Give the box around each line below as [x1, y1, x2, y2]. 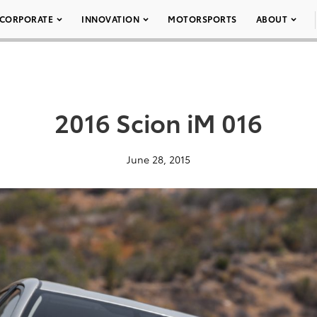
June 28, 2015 [127, 152, 190, 166]
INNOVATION [81, 13, 139, 25]
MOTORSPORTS [168, 13, 237, 25]
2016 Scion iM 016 [54, 104, 263, 139]
